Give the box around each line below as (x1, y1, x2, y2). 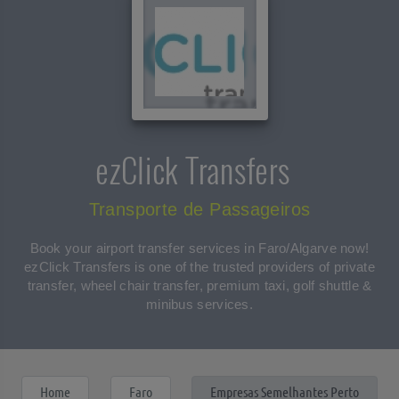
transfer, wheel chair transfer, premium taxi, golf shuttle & (27, 278, 372, 293)
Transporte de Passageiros (88, 199, 311, 219)
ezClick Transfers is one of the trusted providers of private (24, 259, 375, 274)
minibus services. (145, 297, 254, 312)
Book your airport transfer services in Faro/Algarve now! (29, 240, 370, 256)
